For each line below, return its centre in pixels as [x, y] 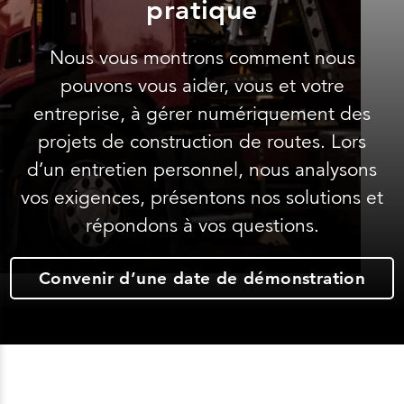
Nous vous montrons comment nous [202, 58]
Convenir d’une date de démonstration [202, 279]
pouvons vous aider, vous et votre [202, 86]
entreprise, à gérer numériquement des [202, 114]
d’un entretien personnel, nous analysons [202, 170]
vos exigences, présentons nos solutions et [202, 198]
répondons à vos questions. [202, 226]
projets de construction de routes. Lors [202, 142]
